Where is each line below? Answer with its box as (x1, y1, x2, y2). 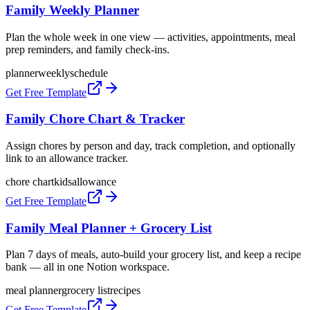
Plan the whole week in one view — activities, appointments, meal (6, 30, 295, 43)
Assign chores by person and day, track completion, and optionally (6, 140, 295, 152)
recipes (110, 284, 140, 297)
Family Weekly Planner (6, 2, 139, 17)
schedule (70, 66, 108, 79)
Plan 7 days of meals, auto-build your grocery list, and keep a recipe (6, 248, 301, 261)
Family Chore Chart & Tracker (6, 111, 185, 127)
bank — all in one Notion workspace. (6, 261, 170, 273)
